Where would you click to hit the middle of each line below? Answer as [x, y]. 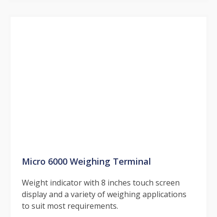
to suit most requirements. [70, 206]
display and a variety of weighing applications [104, 194]
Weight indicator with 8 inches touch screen [101, 182]
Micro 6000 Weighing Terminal [86, 161]
